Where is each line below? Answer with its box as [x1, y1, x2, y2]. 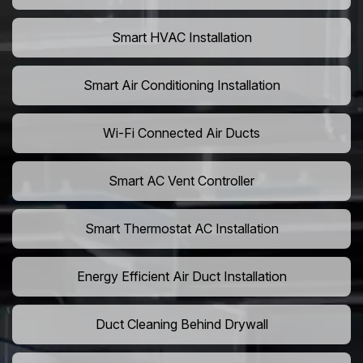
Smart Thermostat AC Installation [84, 220, 279, 237]
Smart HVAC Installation [111, 29, 252, 46]
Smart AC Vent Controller [109, 173, 254, 190]
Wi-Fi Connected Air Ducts [103, 125, 260, 142]
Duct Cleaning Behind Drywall [95, 316, 268, 333]
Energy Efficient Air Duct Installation [76, 268, 287, 285]
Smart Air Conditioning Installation [83, 77, 280, 94]
